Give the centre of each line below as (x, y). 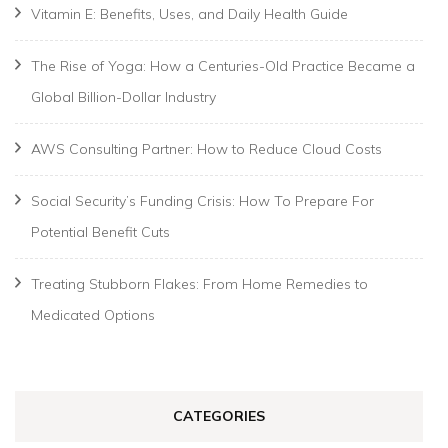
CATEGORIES (219, 415)
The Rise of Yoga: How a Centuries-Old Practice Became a (223, 65)
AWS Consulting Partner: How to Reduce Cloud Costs (206, 148)
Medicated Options (93, 314)
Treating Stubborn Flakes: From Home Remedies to (199, 283)
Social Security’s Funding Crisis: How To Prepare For (202, 200)
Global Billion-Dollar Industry (123, 96)
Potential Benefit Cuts (100, 231)
